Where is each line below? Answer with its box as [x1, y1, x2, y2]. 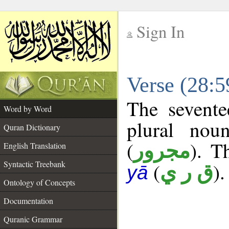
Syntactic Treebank [4, 158, 65, 169]
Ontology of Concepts [4, 177, 75, 188]
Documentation [4, 195, 53, 206]
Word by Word [4, 103, 52, 114]
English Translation [4, 140, 66, 151]
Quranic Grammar [4, 214, 62, 224]
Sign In [136, 20, 185, 42]
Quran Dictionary [4, 122, 60, 132]
